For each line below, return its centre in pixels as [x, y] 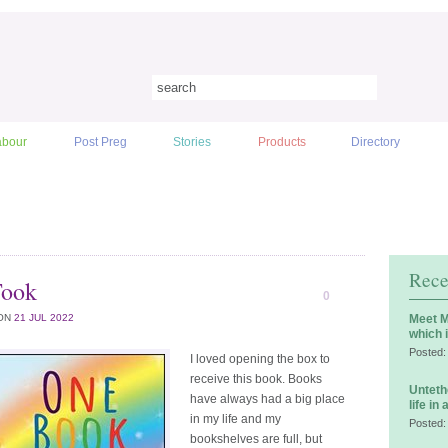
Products [281, 142]
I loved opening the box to [260, 359]
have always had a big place [267, 399]
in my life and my [235, 419]
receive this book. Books [256, 379]
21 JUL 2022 [44, 317]
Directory [376, 142]
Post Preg [100, 142]
